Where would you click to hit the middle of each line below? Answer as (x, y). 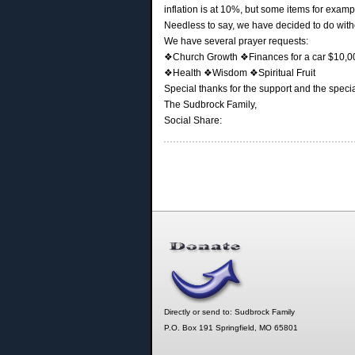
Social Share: (194, 120)
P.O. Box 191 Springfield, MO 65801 (231, 328)
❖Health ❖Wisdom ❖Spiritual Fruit (240, 73)
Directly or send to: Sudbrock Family (229, 312)
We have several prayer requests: (236, 41)
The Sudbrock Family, (210, 105)
